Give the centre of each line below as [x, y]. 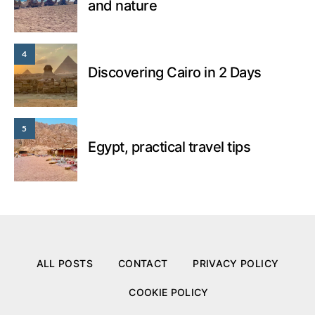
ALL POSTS [64, 263]
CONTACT [143, 263]
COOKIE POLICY [169, 292]
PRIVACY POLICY [236, 263]
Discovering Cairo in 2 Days [175, 72]
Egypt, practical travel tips [169, 147]
